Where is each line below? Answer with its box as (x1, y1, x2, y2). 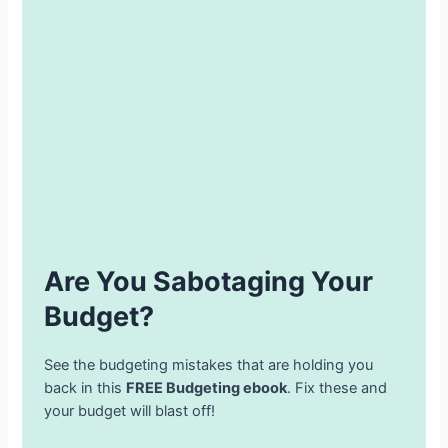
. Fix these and (287, 378, 388, 397)
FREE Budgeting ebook (126, 378, 288, 397)
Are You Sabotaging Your (44, 264, 374, 298)
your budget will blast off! (44, 401, 216, 420)
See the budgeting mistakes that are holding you (44, 355, 374, 374)
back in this (44, 378, 127, 397)
